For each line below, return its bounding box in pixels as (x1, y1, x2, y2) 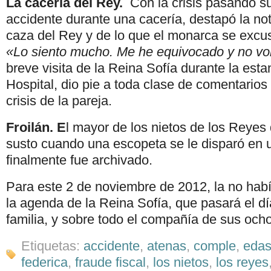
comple (194, 238, 236, 253)
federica (21, 254, 68, 270)
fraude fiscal (75, 254, 146, 270)
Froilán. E (6, 120, 66, 135)
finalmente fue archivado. (6, 152, 152, 168)
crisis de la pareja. (6, 93, 112, 109)
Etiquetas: (21, 238, 83, 253)
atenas (147, 238, 186, 253)
